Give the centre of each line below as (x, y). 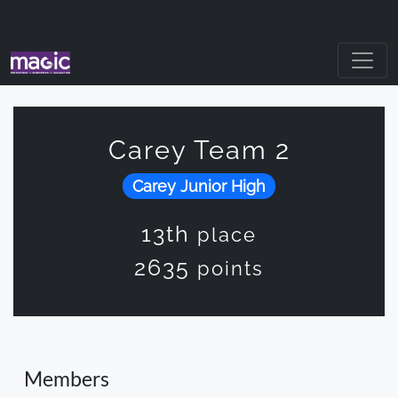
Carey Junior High (199, 186)
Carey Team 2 (199, 150)
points (231, 269)
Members (67, 379)
